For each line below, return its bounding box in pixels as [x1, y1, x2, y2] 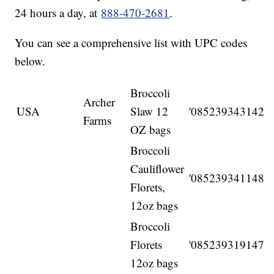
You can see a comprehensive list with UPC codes [15, 35, 248, 51]
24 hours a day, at [15, 5, 102, 21]
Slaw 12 [130, 103, 169, 119]
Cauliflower [130, 161, 185, 177]
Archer [83, 94, 116, 110]
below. [15, 53, 50, 69]
